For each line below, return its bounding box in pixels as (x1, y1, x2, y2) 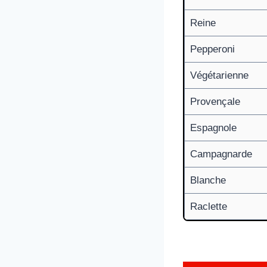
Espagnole (190, 122, 237, 133)
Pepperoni (190, 43, 235, 55)
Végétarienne (190, 69, 249, 81)
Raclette (190, 200, 227, 212)
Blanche (190, 174, 226, 186)
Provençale (190, 95, 240, 107)
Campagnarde (190, 148, 252, 160)
